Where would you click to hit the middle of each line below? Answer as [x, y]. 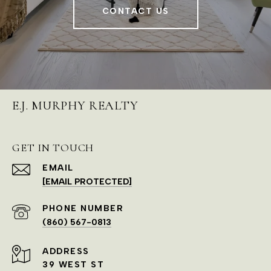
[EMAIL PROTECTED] [87, 182]
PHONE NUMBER [83, 209]
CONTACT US [135, 11]
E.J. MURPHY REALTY [75, 106]
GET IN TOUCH [53, 148]
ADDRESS [66, 252]
